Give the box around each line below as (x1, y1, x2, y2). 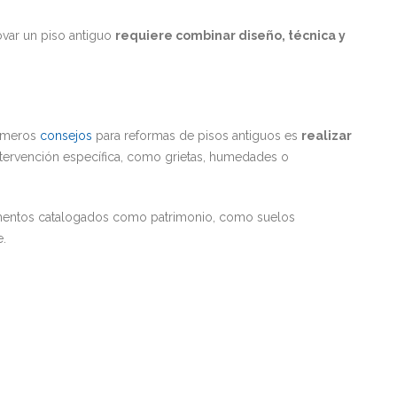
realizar (301, 128, 352, 143)
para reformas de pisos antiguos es (92, 128, 301, 143)
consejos (40, 128, 92, 143)
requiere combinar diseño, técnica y (115, 28, 346, 43)
